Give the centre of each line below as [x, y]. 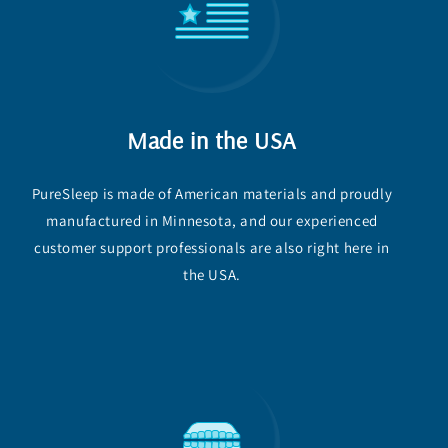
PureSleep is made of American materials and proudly [212, 193]
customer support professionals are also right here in [212, 247]
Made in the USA [212, 139]
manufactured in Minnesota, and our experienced [212, 220]
